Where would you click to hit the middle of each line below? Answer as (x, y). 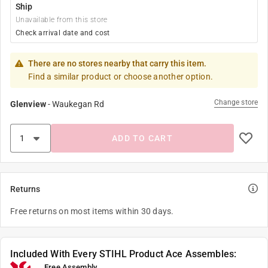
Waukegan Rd (78, 104)
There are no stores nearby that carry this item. (117, 63)
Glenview (28, 104)
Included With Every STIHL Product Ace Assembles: (124, 254)
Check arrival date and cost (63, 33)
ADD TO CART (142, 138)
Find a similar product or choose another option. (121, 77)
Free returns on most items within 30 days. (92, 211)
